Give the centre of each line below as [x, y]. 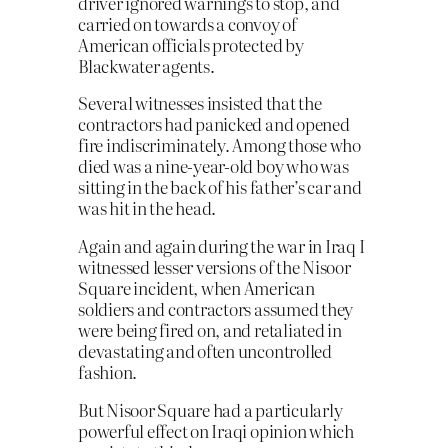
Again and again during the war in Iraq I [221, 246]
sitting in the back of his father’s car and [220, 187]
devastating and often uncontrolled [205, 351]
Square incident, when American [196, 288]
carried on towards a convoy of [187, 23]
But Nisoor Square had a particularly [210, 410]
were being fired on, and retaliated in [210, 330]
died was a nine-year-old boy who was [213, 166]
